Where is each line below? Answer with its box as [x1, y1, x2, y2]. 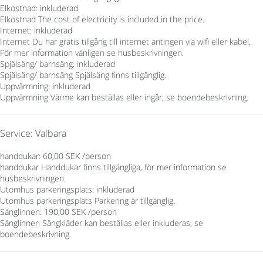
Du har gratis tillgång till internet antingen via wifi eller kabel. [32, 36, 251, 48]
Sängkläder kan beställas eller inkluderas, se [42, 217, 203, 228]
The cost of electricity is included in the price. [38, 14, 204, 25]
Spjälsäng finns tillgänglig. [75, 69, 166, 81]
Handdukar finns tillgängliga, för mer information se [41, 161, 227, 173]
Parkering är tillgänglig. [95, 194, 175, 206]
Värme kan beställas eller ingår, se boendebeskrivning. [50, 92, 248, 103]
